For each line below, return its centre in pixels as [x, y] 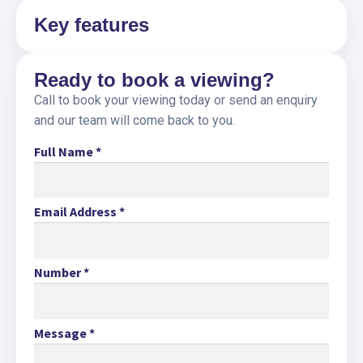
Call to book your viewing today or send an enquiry [176, 100]
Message [60, 333]
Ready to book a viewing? [154, 79]
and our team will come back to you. [135, 120]
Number [58, 273]
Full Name [64, 151]
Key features [92, 24]
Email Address [75, 212]
